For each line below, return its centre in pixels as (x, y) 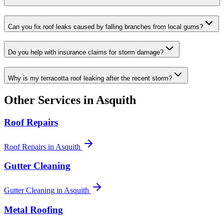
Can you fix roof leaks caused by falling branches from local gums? (105, 26)
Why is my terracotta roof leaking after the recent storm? (90, 78)
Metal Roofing (33, 209)
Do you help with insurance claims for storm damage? (86, 52)
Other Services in (50, 100)
